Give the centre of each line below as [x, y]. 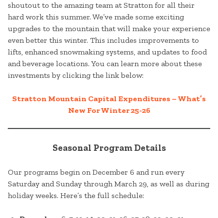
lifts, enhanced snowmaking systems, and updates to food [107, 52]
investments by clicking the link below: [76, 75]
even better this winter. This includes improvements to [103, 40]
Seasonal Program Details [109, 148]
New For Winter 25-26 [109, 110]
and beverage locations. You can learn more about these [105, 64]
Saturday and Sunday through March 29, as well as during [109, 184]
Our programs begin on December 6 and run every [96, 172]
